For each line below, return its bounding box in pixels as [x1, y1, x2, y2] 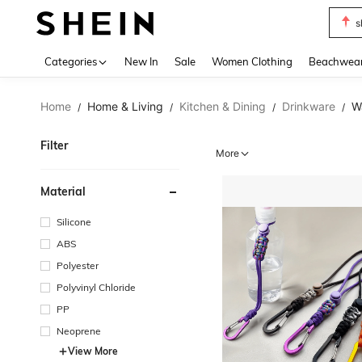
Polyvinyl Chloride [57, 281, 136, 293]
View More [68, 345, 118, 357]
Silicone [57, 216, 91, 228]
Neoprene [57, 325, 101, 337]
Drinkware [282, 99, 335, 113]
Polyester [57, 259, 99, 271]
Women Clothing [212, 55, 293, 68]
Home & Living [87, 99, 163, 113]
